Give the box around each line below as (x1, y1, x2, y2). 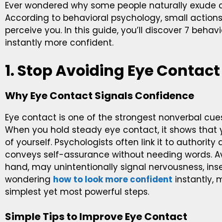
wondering (5, 173, 53, 185)
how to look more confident (53, 173, 172, 185)
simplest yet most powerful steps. (5, 185, 149, 198)
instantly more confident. (5, 37, 113, 49)
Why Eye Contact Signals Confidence (5, 88, 194, 103)
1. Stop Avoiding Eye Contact (5, 60, 220, 81)
